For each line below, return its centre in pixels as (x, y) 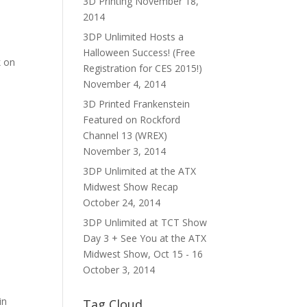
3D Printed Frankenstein (136, 104)
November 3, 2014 (124, 151)
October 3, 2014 (119, 270)
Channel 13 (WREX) (125, 135)
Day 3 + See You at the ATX (145, 238)
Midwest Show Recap (131, 187)
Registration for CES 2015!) (143, 68)
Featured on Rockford (132, 120)
